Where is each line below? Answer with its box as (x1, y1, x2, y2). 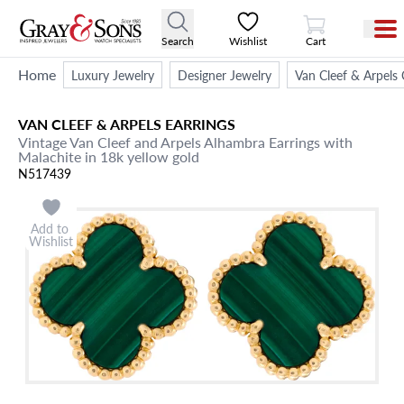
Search (161, 32, 195, 49)
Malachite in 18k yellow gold (18, 146, 199, 167)
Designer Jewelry (178, 66, 271, 84)
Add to (30, 219, 72, 237)
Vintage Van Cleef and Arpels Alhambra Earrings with (18, 132, 353, 152)
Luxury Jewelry (71, 66, 154, 84)
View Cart (314, 6, 361, 23)
